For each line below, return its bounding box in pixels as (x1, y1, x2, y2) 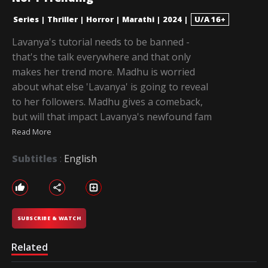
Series (13, 14, 39, 25)
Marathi (122, 14, 154, 25)
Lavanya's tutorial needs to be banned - (12, 35, 190, 48)
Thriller (47, 14, 78, 25)
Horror (86, 14, 114, 25)
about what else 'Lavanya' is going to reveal (12, 80, 208, 93)
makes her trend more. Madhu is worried (12, 65, 195, 78)
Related (11, 240, 48, 254)
